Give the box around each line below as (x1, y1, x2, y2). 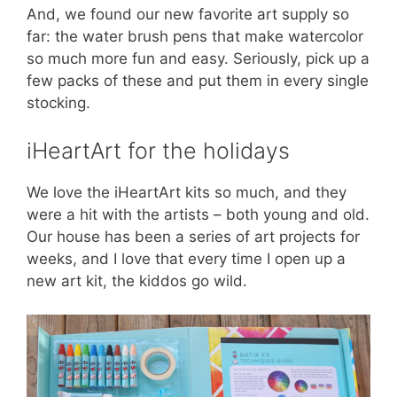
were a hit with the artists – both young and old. (27, 205, 370, 223)
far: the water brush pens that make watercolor (27, 27, 363, 46)
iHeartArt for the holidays (27, 136, 290, 164)
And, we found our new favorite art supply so (27, 5, 349, 24)
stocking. (27, 94, 90, 113)
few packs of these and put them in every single (27, 72, 369, 90)
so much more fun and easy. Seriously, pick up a (27, 50, 370, 68)
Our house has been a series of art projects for (27, 227, 360, 245)
